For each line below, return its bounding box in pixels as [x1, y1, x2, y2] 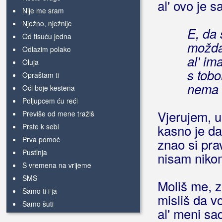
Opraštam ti [22, 70, 59, 80]
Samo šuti [22, 199, 54, 209]
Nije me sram [22, 5, 64, 15]
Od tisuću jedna [22, 31, 71, 41]
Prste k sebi [22, 121, 59, 131]
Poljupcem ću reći [22, 96, 78, 106]
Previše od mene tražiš [22, 109, 94, 118]
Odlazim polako [22, 44, 71, 54]
